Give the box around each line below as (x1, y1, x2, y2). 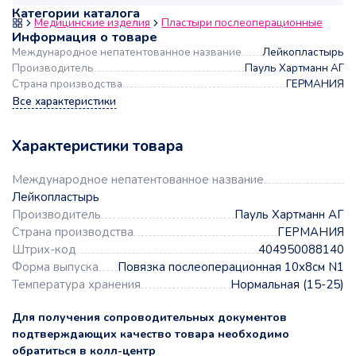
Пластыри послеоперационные (161, 15, 323, 31)
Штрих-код (12, 242, 76, 258)
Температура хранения (12, 277, 141, 293)
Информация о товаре (12, 28, 157, 47)
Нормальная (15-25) (230, 277, 344, 293)
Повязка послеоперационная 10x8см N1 (118, 259, 344, 276)
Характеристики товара (12, 136, 184, 157)
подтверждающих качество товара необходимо (12, 327, 289, 342)
